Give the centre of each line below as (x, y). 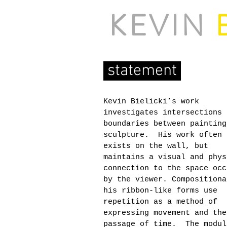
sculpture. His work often (163, 135)
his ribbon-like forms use (160, 191)
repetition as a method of (160, 202)
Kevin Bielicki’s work (151, 102)
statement (142, 71)
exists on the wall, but (156, 146)
